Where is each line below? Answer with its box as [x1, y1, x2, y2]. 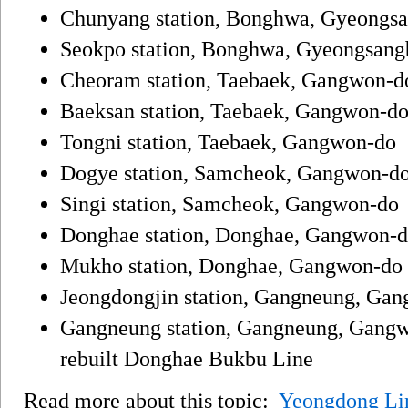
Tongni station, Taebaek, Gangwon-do [60, 129, 396, 154]
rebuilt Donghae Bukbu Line [60, 346, 313, 371]
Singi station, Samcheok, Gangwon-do [60, 191, 399, 216]
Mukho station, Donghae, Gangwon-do [60, 253, 403, 278]
